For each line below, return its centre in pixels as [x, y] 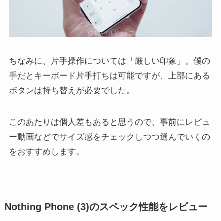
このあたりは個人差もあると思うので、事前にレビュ [109, 122]
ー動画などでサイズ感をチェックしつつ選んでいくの [109, 137]
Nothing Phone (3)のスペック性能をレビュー [106, 206]
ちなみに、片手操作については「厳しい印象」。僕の [109, 61]
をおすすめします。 [46, 151]
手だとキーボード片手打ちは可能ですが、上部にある [109, 75]
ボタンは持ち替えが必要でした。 [72, 90]
